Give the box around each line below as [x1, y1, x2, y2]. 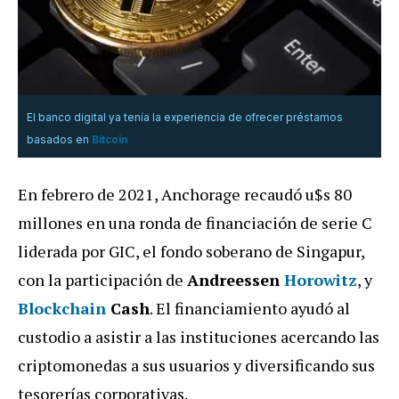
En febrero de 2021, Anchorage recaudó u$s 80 [18, 183, 352, 206]
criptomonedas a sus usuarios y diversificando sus [18, 354, 375, 377]
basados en [27, 133, 92, 146]
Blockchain [18, 297, 106, 320]
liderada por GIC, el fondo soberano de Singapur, [18, 240, 364, 263]
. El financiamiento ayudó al [150, 297, 350, 320]
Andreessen [187, 269, 284, 291]
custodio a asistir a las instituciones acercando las [18, 326, 379, 348]
